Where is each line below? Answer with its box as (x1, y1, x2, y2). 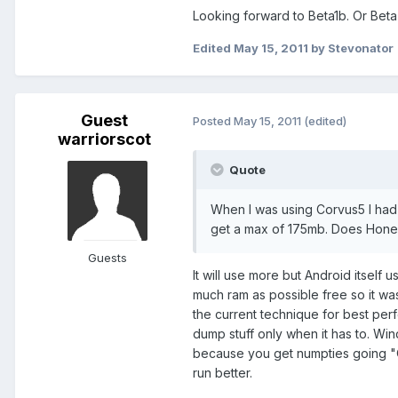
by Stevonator (308, 40, 394, 55)
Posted (193, 114, 234, 129)
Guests (88, 250, 127, 265)
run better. (193, 364, 252, 380)
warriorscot (57, 129, 151, 148)
